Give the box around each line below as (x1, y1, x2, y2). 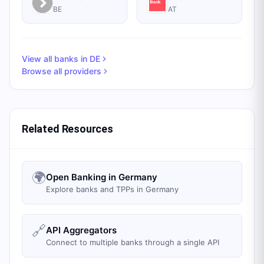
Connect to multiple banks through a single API (46, 237, 219, 247)
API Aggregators (46, 225, 117, 236)
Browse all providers (22, 66, 101, 76)
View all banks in (22, 54, 90, 64)
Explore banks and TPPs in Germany (46, 184, 179, 194)
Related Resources (22, 123, 113, 135)
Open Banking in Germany (46, 171, 157, 183)
